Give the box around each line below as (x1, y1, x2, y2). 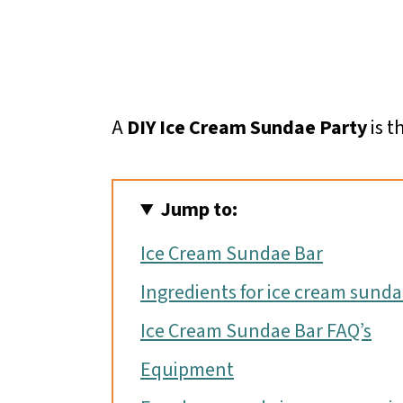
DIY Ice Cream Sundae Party (127, 113, 367, 143)
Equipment (140, 355, 234, 385)
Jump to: (161, 195, 238, 225)
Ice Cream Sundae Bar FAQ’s (140, 317, 372, 346)
